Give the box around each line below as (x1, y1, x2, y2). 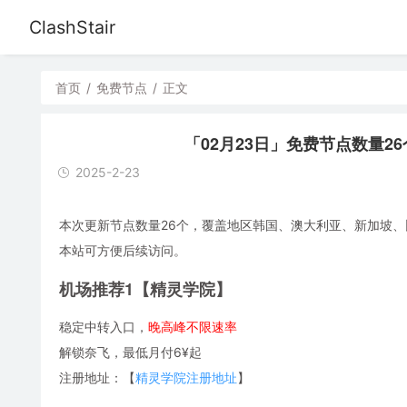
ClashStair (29, 16, 115, 38)
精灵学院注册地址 (134, 369, 237, 385)
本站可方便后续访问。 (58, 242, 186, 258)
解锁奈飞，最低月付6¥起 (58, 343, 202, 360)
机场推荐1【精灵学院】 (58, 276, 232, 301)
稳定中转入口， (58, 318, 148, 334)
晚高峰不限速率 (147, 318, 237, 334)
